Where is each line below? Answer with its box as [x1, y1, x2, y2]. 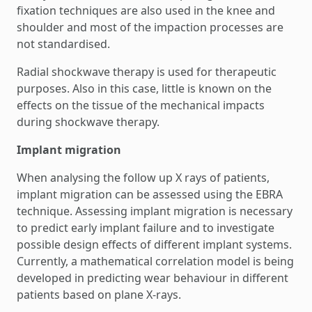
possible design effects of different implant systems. [17, 237, 292, 252]
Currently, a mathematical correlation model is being [17, 253, 294, 269]
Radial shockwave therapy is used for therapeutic [17, 64, 276, 79]
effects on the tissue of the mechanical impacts [17, 97, 265, 113]
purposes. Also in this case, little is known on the [17, 81, 272, 96]
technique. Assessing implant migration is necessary [17, 203, 292, 219]
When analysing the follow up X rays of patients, [17, 170, 270, 185]
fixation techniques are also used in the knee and [17, 3, 275, 18]
